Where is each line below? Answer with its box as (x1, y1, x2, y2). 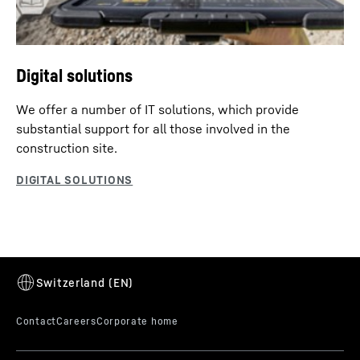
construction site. (16, 139, 117, 156)
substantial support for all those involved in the (16, 120, 290, 137)
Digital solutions (16, 64, 133, 86)
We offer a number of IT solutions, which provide (16, 100, 299, 117)
